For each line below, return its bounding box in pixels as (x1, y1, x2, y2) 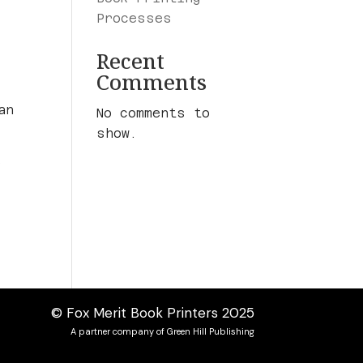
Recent (96, 48, 165, 79)
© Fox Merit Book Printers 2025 (50, 303, 254, 322)
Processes (96, 11, 173, 26)
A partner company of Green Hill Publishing (70, 325, 254, 337)
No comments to (96, 106, 211, 121)
